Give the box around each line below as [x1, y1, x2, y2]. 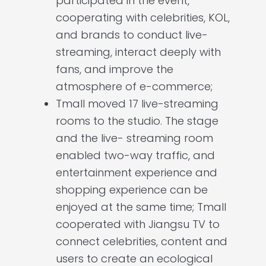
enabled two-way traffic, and [56, 148, 215, 163]
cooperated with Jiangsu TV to [56, 217, 220, 232]
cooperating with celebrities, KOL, [56, 10, 230, 26]
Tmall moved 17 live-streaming [56, 96, 218, 112]
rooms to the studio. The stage [56, 113, 218, 129]
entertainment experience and [56, 165, 217, 180]
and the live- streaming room [56, 131, 213, 146]
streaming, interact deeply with [56, 45, 221, 60]
